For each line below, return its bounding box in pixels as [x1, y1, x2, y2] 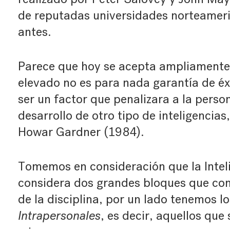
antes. [17, 25, 51, 39]
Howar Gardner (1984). [17, 125, 144, 139]
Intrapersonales [17, 208, 101, 223]
